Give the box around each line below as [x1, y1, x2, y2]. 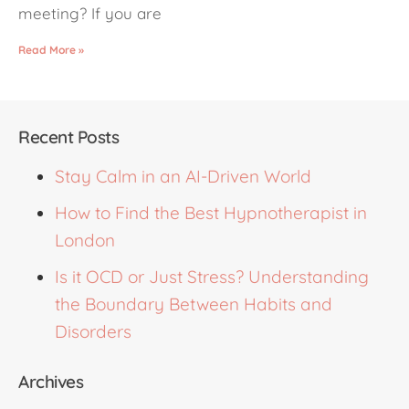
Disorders [55, 320, 131, 342]
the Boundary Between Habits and [55, 292, 332, 315]
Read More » [18, 42, 84, 57]
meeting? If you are [18, 3, 162, 23]
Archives [18, 370, 83, 393]
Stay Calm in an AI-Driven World [55, 164, 311, 187]
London [55, 228, 115, 251]
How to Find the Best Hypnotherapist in [55, 201, 367, 224]
